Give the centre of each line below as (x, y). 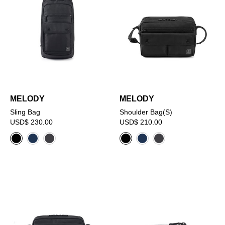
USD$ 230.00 (31, 122)
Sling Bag (25, 112)
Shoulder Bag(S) (146, 112)
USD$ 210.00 (141, 122)
